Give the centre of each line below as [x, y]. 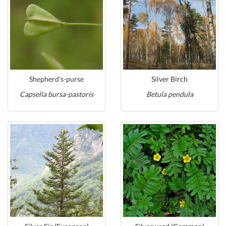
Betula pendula [169, 94]
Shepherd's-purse [56, 79]
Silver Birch [169, 79]
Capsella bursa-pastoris [56, 94]
